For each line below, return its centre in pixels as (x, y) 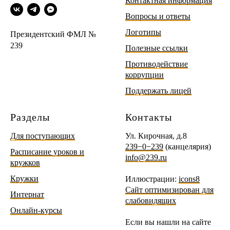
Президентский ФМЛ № (54, 34)
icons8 (189, 179)
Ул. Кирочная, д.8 (156, 136)
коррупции (145, 74)
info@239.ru (146, 157)
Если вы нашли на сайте (168, 222)
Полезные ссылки (157, 48)
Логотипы (143, 32)
